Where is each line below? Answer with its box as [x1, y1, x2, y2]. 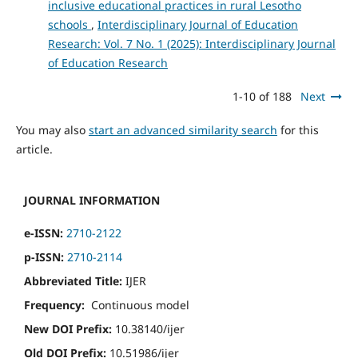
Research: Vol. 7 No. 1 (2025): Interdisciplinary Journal [47, 35, 336, 51]
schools [47, 16, 91, 32]
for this [276, 121, 319, 137]
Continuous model [85, 296, 189, 312]
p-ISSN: [24, 249, 67, 265]
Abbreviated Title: [24, 272, 122, 288]
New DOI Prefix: [24, 320, 112, 336]
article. [15, 141, 53, 157]
